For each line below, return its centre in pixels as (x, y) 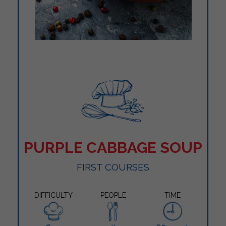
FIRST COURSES (113, 167)
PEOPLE (113, 195)
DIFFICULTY (53, 195)
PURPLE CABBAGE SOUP (113, 147)
